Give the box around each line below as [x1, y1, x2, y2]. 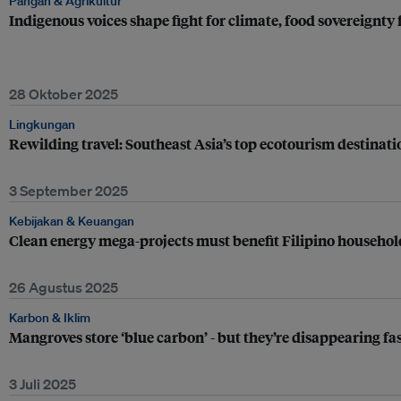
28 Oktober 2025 [9, 85, 118, 103]
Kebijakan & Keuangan [9, 213, 134, 229]
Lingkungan [9, 116, 75, 132]
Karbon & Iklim [9, 310, 90, 326]
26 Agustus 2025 [9, 278, 118, 296]
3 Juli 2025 [9, 375, 76, 393]
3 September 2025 [9, 182, 128, 200]
